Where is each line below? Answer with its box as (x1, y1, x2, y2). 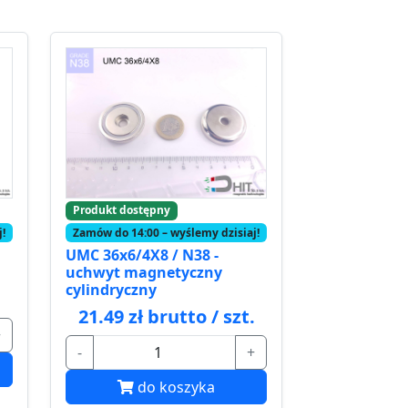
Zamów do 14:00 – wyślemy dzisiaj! (72, 224, 260, 240)
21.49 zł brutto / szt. (77, 303, 255, 329)
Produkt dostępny (72, 202, 170, 219)
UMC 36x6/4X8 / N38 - (66, 244, 219, 265)
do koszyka (138, 376, 215, 397)
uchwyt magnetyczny (66, 261, 222, 282)
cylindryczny (66, 279, 157, 300)
